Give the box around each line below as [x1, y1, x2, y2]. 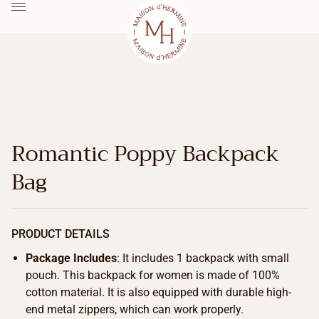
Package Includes [26, 251, 117, 266]
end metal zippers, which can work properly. [26, 303, 244, 317]
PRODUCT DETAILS [11, 227, 110, 241]
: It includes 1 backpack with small [117, 251, 289, 266]
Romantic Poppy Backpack [11, 135, 279, 173]
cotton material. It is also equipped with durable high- [26, 286, 291, 300]
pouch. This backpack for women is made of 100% [26, 268, 280, 283]
